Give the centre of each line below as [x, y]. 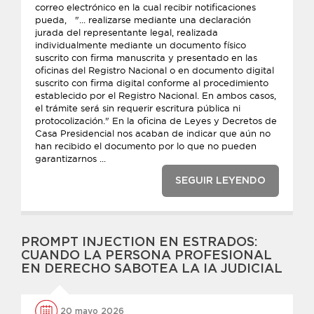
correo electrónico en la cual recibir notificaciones [145, 7]
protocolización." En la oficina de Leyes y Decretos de [156, 121]
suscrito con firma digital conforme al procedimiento [152, 83]
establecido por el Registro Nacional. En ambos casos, [156, 95]
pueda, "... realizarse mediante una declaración [143, 20]
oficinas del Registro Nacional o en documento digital [155, 70]
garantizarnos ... [70, 158]
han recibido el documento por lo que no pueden [146, 146]
